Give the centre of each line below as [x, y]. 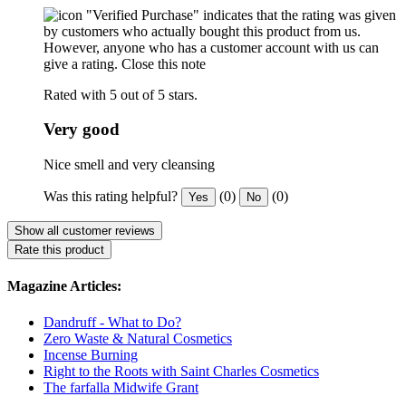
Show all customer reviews [85, 231]
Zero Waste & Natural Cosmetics [138, 338]
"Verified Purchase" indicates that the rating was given [241, 14]
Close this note [164, 63]
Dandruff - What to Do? [112, 322]
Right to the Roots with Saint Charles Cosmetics [181, 371]
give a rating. [81, 63]
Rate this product [59, 250]
